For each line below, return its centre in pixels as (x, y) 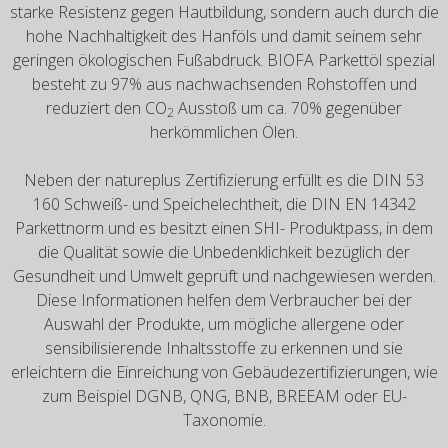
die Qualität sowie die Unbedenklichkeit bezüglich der (224, 252)
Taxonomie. (224, 420)
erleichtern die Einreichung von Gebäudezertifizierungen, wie (224, 372)
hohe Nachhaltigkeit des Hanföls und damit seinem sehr (224, 36)
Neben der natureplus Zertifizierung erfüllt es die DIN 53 (224, 180)
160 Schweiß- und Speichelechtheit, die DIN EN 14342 (224, 204)
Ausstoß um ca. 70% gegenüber (288, 108)
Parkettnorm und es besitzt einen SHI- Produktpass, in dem (224, 228)
